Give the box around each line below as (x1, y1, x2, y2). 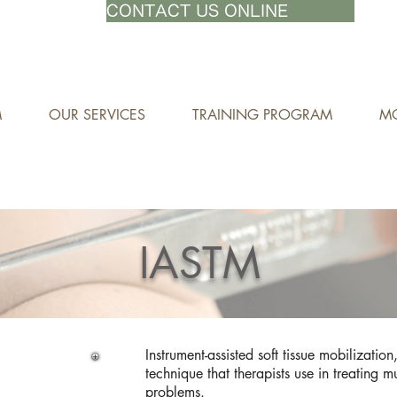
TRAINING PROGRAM (192, 105, 332, 124)
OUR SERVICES (49, 105, 145, 124)
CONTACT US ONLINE (106, 3, 288, 19)
